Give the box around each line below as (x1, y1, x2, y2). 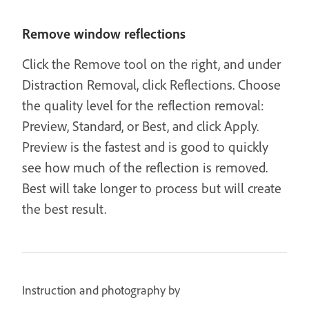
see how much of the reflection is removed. (22, 159, 268, 176)
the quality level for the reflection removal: (22, 97, 264, 114)
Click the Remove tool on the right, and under (22, 55, 281, 72)
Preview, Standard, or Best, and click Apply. (22, 117, 259, 134)
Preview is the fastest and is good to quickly (22, 138, 268, 155)
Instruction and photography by (22, 282, 180, 298)
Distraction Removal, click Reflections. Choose (22, 76, 281, 93)
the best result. (22, 200, 106, 217)
